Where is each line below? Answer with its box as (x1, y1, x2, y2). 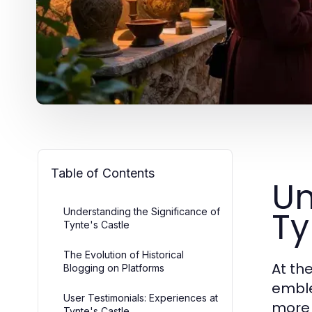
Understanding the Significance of (63, 205, 220, 217)
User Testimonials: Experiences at (63, 292, 218, 304)
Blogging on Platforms (63, 262, 164, 274)
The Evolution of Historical (63, 249, 184, 260)
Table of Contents (51, 166, 155, 180)
